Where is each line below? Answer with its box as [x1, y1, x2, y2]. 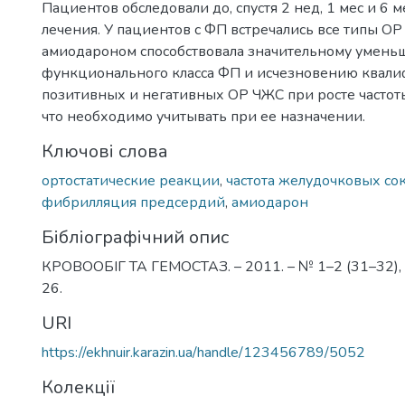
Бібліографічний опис [42, 225, 229, 250]
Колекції [42, 375, 115, 400]
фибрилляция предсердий [42, 193, 225, 212]
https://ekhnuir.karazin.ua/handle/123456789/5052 [42, 343, 365, 363]
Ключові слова [42, 139, 168, 164]
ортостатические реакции [42, 171, 220, 191]
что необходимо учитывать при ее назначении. [42, 107, 365, 127]
